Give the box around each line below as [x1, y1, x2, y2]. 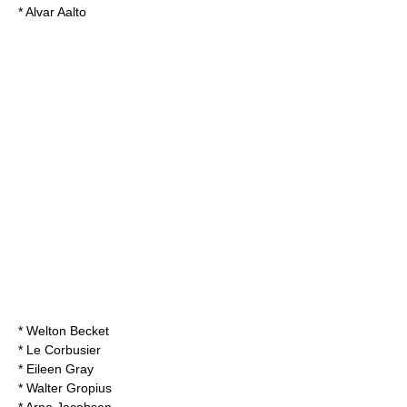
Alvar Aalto [25, 5, 86, 19]
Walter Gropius [26, 381, 112, 395]
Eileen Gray [26, 362, 94, 376]
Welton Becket [26, 323, 109, 338]
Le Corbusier [26, 342, 101, 357]
